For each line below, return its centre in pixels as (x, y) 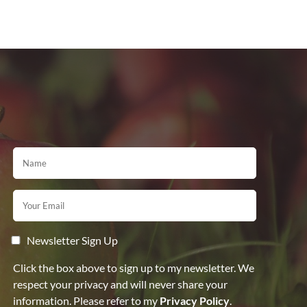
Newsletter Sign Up (73, 241)
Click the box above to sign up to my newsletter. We (134, 268)
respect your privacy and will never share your (121, 284)
